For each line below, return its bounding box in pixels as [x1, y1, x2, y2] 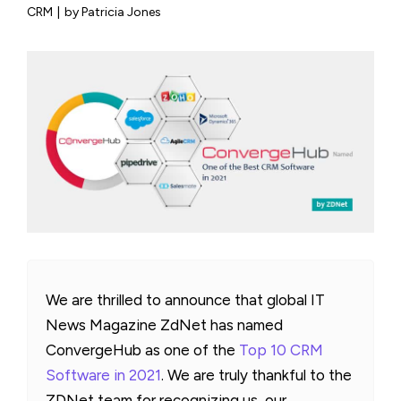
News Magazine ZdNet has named [46, 315, 283, 334]
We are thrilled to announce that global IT [46, 290, 325, 309]
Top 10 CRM [239, 340, 323, 359]
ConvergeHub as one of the [46, 340, 239, 359]
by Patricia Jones [64, 4, 161, 20]
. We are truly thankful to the [161, 365, 352, 384]
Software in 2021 [46, 365, 161, 384]
